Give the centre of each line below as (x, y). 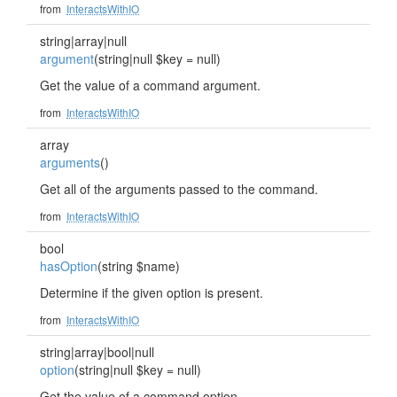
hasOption (69, 266)
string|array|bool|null (97, 352)
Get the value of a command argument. (150, 85)
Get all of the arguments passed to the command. (179, 189)
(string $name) (139, 266)
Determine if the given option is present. (152, 292)
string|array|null (83, 41)
